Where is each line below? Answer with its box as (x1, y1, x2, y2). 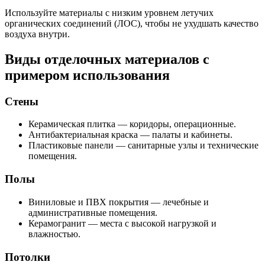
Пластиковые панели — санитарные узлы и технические (28, 140, 258, 151)
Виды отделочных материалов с (5, 51, 209, 67)
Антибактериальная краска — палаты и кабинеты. (28, 130, 232, 140)
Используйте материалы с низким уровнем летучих (5, 7, 214, 18)
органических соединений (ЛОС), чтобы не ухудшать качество (5, 18, 258, 28)
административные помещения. (28, 207, 157, 218)
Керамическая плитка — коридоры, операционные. (28, 119, 236, 130)
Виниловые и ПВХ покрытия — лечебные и (28, 196, 209, 207)
